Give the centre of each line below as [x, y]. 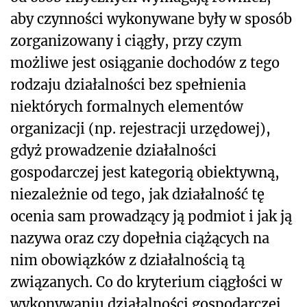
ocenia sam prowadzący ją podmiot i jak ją [151, 216]
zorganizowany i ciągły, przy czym [126, 40]
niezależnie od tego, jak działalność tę [137, 194]
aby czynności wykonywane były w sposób [151, 19]
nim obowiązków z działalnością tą [127, 260]
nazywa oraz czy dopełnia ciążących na [140, 238]
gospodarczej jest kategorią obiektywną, [145, 172]
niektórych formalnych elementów [127, 106]
